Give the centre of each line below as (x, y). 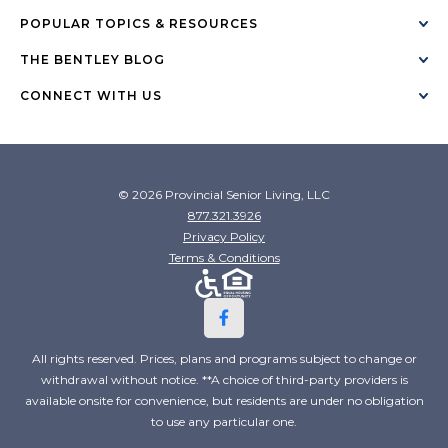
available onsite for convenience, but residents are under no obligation (224, 400)
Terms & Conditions (224, 257)
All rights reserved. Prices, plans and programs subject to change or (224, 358)
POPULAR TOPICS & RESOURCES (139, 23)
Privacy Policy (224, 236)
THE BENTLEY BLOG (92, 59)
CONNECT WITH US (91, 95)
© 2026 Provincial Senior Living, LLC (224, 194)
